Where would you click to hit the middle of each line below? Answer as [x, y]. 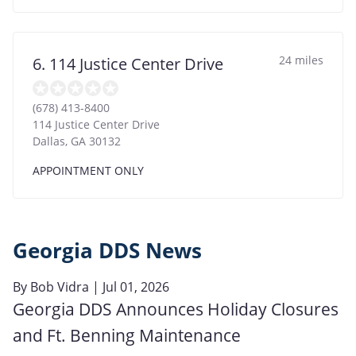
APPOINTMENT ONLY [88, 170]
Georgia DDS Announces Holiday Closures [176, 309]
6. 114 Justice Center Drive [128, 64]
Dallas [49, 141]
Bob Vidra [60, 286]
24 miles [301, 60]
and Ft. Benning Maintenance [127, 335]
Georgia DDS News [107, 250]
